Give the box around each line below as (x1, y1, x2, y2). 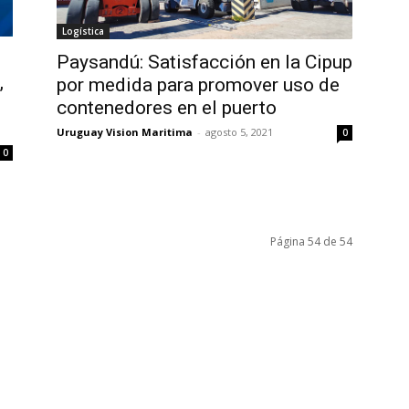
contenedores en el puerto (57, 96, 277, 119)
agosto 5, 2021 (205, 124, 273, 139)
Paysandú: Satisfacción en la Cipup (57, 50, 352, 73)
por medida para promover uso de (57, 73, 340, 96)
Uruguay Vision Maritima (57, 124, 193, 139)
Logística (62, 24, 104, 37)
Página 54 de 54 (270, 234, 352, 250)
